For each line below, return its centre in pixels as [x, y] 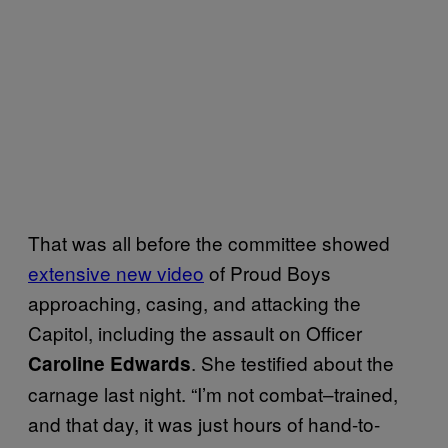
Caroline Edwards [109, 363]
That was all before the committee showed [209, 242]
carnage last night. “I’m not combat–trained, [213, 393]
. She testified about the [292, 362]
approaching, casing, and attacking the [194, 302]
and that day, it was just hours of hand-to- [204, 423]
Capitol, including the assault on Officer [195, 332]
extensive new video [116, 272]
